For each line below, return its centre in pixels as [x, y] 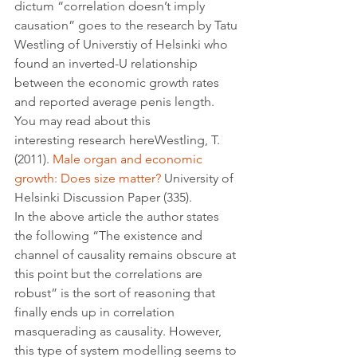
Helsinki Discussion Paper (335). [105, 197]
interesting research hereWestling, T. [119, 140]
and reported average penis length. [116, 102]
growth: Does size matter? [88, 178]
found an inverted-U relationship [108, 63]
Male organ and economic [129, 159]
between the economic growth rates [118, 82]
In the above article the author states [118, 216]
